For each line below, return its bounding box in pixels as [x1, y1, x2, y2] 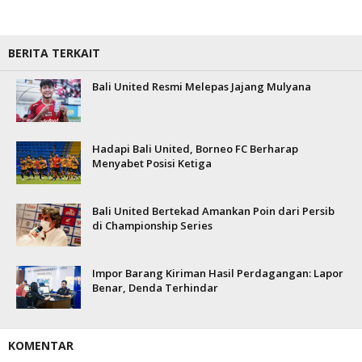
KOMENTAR [8, 338, 74, 353]
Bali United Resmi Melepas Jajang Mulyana [92, 79, 311, 94]
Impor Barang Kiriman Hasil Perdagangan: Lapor [92, 266, 343, 280]
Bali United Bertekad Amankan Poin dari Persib [92, 204, 335, 218]
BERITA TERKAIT [8, 45, 100, 61]
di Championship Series [92, 218, 213, 233]
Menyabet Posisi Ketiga [92, 156, 212, 170]
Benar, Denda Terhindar [92, 280, 218, 295]
